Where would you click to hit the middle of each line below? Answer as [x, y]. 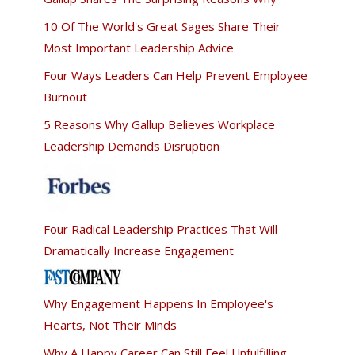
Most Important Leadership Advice [138, 47]
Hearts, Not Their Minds [110, 324]
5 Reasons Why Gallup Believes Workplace [159, 124]
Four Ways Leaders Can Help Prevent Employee [175, 75]
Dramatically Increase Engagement [138, 250]
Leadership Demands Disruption [131, 145]
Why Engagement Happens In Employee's [158, 303]
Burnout [65, 96]
